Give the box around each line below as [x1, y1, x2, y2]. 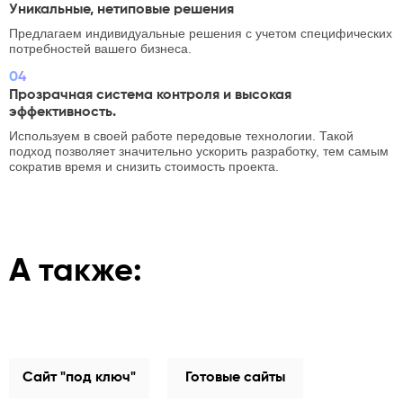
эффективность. [9, 105, 116, 120]
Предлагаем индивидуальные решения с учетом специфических [9, 26, 392, 40]
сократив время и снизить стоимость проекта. [9, 159, 279, 174]
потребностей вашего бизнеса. [9, 41, 192, 56]
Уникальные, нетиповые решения [9, 3, 234, 17]
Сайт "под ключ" [22, 371, 136, 385]
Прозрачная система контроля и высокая [9, 88, 291, 103]
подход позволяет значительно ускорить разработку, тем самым [9, 144, 389, 158]
